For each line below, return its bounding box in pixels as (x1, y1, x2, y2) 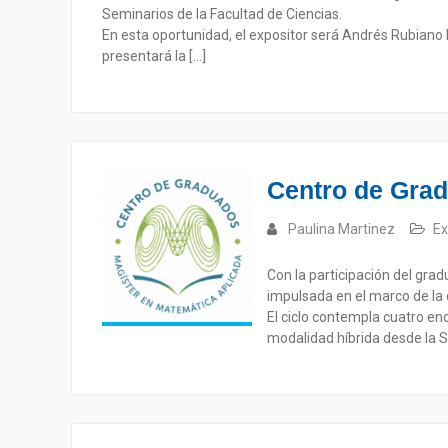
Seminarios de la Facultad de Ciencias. (102, 6, 342, 22)
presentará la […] (102, 48, 206, 64)
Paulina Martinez (288, 221, 395, 237)
